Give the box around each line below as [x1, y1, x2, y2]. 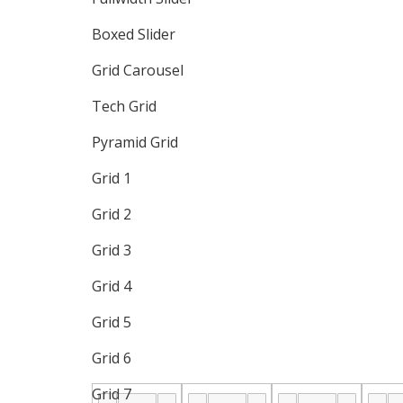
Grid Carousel [92, 60, 184, 80]
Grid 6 [92, 348, 131, 368]
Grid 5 [92, 312, 131, 332]
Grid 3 [92, 240, 131, 260]
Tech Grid [92, 96, 157, 116]
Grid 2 [92, 204, 131, 224]
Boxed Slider [92, 24, 175, 44]
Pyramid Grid [92, 132, 178, 152]
